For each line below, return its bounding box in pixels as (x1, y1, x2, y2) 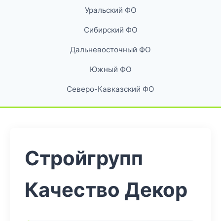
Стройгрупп (25, 146, 143, 170)
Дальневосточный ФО (70, 45, 151, 54)
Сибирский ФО (83, 25, 138, 35)
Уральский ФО (84, 5, 137, 15)
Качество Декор (25, 178, 187, 202)
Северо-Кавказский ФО (67, 84, 154, 94)
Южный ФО (89, 65, 132, 74)
